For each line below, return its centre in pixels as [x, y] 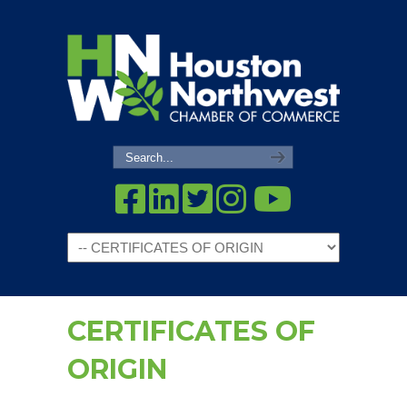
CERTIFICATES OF [191, 331]
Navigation [105, 245]
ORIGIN [117, 369]
